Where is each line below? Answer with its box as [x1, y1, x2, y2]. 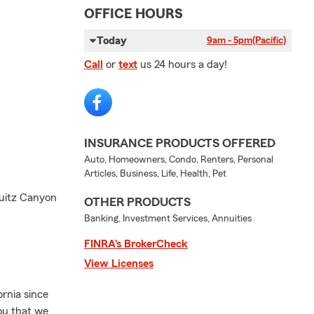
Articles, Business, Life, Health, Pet [84, 169, 226, 179]
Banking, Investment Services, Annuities [84, 214, 252, 224]
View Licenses [84, 258, 153, 270]
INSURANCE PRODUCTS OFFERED [84, 137, 275, 150]
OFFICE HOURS [84, 7, 183, 22]
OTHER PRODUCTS [84, 196, 191, 209]
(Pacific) [252, 36, 286, 46]
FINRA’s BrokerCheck [84, 238, 188, 250]
